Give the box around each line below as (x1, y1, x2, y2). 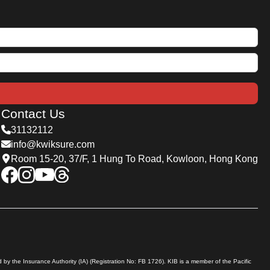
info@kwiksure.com (11, 139, 95, 149)
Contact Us (1, 106, 65, 121)
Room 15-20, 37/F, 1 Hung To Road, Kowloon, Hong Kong (11, 153, 258, 164)
